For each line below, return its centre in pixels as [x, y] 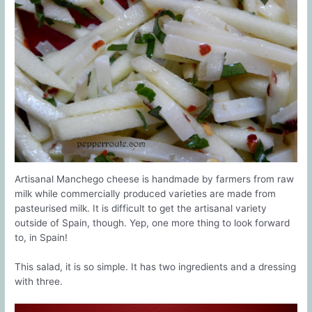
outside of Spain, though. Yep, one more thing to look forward [153, 223]
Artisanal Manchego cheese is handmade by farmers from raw [155, 179]
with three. [39, 281]
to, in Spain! [41, 237]
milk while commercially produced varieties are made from [146, 193]
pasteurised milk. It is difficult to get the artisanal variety [141, 208]
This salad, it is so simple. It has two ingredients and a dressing [156, 266]
